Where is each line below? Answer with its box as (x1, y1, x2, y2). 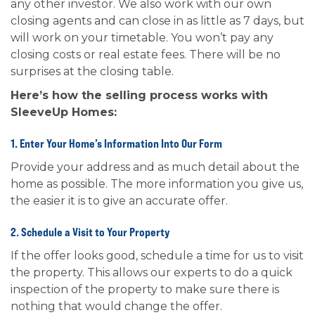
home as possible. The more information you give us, (11, 177, 303, 191)
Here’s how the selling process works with (11, 89, 268, 102)
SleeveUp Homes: (11, 105, 117, 119)
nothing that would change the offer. (11, 300, 222, 313)
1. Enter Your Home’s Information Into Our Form (11, 136, 222, 150)
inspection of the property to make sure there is (11, 283, 279, 296)
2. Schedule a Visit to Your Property (11, 225, 169, 239)
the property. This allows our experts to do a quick (11, 266, 292, 279)
